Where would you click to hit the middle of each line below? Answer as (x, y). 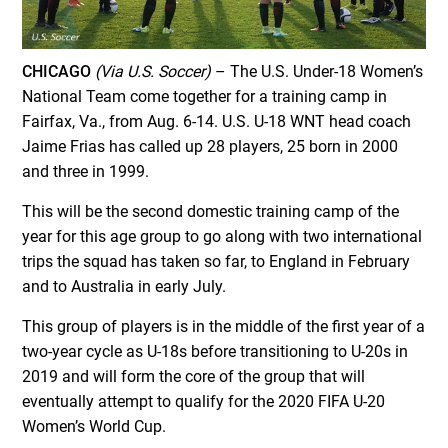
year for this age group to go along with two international (222, 237)
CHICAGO (57, 72)
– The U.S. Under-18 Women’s (317, 72)
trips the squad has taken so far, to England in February (216, 262)
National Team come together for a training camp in (205, 97)
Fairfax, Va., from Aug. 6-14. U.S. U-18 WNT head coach (217, 122)
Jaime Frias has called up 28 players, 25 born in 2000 (210, 147)
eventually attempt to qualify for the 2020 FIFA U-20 (204, 402)
